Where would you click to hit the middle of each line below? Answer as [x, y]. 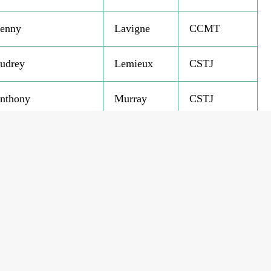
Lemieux [133, 64]
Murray [130, 99]
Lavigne [132, 29]
